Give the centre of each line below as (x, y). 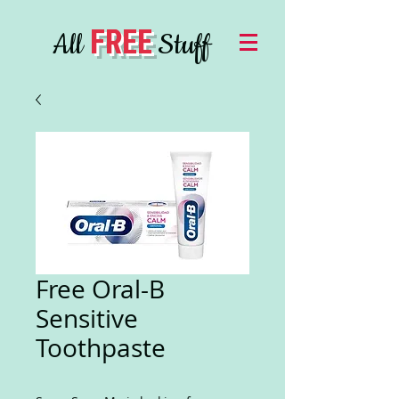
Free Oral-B (100, 289)
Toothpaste (101, 348)
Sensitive (87, 318)
